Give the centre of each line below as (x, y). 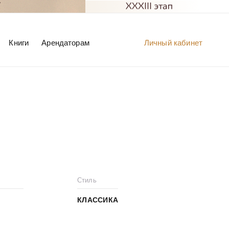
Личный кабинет (173, 43)
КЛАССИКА (98, 200)
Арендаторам (65, 43)
